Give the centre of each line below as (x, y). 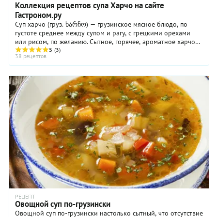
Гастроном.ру (38, 15)
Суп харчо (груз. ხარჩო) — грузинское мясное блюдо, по (101, 24)
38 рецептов (31, 56)
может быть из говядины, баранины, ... (74, 51)
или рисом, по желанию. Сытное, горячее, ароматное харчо (52, 42)
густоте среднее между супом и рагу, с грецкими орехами (103, 33)
